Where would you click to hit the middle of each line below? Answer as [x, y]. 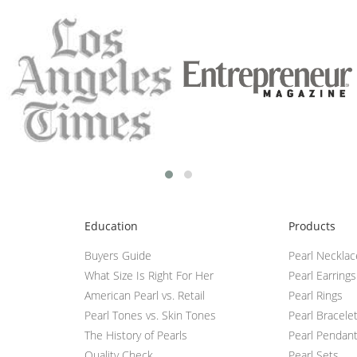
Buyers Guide [118, 256]
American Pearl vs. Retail [144, 296]
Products [312, 226]
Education [111, 226]
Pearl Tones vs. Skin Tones [150, 316]
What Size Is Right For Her [149, 276]
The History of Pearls [135, 335]
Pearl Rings [316, 296]
